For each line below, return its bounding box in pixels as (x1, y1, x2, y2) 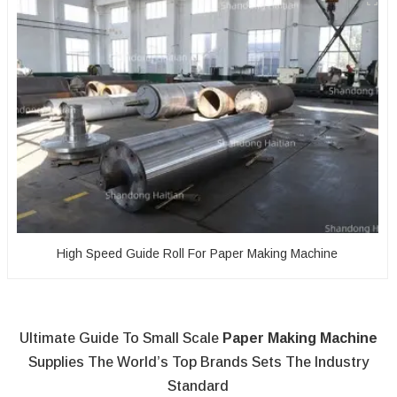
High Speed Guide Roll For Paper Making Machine (57, 245, 339, 261)
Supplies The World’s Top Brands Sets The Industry (27, 354, 369, 370)
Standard (167, 378, 230, 393)
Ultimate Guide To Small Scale (19, 330, 222, 346)
